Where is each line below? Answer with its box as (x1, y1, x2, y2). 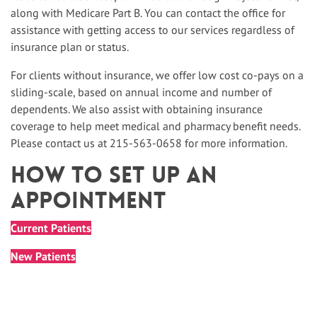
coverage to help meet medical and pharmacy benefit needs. (11, 119, 300, 133)
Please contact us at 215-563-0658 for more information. (11, 136, 287, 150)
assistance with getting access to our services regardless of (11, 23, 294, 37)
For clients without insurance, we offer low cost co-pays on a (11, 68, 304, 82)
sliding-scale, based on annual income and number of (11, 85, 272, 99)
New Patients (11, 249, 76, 263)
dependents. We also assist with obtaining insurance (11, 102, 263, 116)
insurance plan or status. (11, 40, 129, 54)
